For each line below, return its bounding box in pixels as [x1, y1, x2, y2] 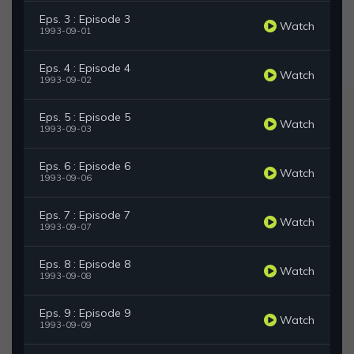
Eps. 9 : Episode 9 [40, 306, 130, 321]
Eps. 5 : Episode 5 [40, 110, 130, 125]
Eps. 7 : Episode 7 [40, 208, 130, 223]
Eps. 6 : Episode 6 [40, 159, 130, 174]
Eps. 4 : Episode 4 [40, 61, 130, 76]
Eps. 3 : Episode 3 [40, 12, 130, 27]
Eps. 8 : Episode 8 [40, 257, 130, 272]
